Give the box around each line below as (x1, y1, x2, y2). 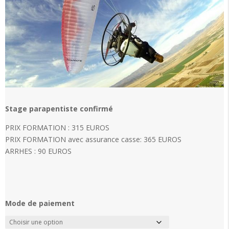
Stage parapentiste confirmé (5, 104, 113, 113)
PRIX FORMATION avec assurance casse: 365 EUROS (5, 134, 181, 144)
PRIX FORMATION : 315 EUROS (5, 123, 109, 132)
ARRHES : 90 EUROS (5, 146, 72, 156)
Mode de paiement (5, 198, 75, 208)
